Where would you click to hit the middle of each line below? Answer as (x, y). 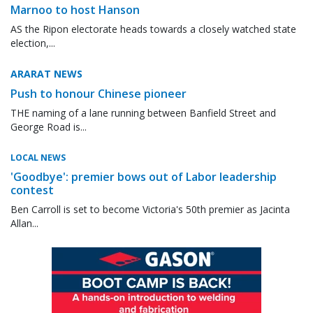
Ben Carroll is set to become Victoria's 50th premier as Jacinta (150, 209)
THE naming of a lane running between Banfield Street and (143, 112)
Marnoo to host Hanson (75, 9)
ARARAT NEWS (46, 73)
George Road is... (49, 126)
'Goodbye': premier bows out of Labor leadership (144, 176)
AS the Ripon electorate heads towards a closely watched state (153, 29)
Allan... (24, 223)
